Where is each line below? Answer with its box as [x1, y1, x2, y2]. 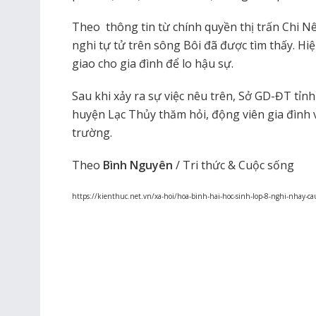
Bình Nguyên [103, 157, 173, 173]
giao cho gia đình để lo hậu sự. [72, 55, 233, 71]
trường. [72, 124, 112, 140]
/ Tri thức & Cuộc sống [173, 157, 294, 173]
